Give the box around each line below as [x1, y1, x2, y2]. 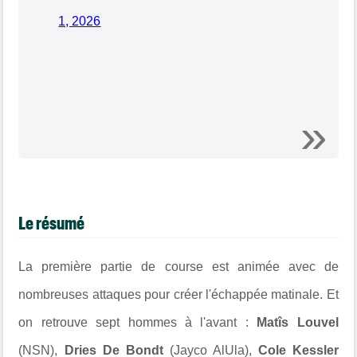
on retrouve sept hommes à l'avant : [18, 316, 257, 330]
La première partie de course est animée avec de [18, 260, 339, 274]
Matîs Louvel [257, 316, 339, 330]
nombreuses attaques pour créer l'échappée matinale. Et [18, 288, 339, 302]
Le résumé [18, 212, 85, 233]
